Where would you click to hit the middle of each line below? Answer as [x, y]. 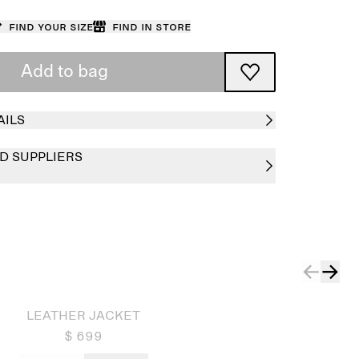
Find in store [151, 26]
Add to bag [64, 72]
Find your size [50, 26]
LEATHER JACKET [83, 316]
